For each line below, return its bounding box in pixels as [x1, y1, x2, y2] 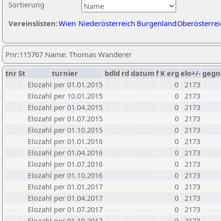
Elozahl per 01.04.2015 [28, 102, 103, 112]
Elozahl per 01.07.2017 [28, 204, 103, 214]
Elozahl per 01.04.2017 [28, 193, 103, 203]
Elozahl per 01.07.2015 [28, 113, 103, 123]
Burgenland [137, 18, 177, 28]
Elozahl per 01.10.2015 [28, 125, 103, 135]
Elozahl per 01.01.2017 [28, 182, 103, 191]
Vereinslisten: [8, 18, 58, 28]
